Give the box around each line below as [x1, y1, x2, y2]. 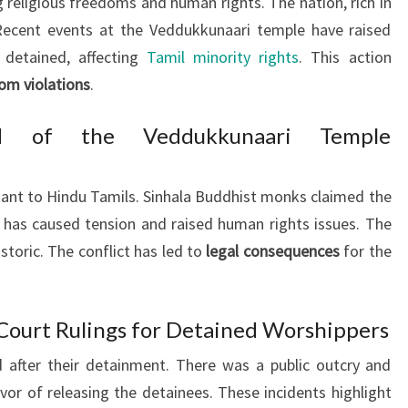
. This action [299, 46, 392, 67]
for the [339, 240, 392, 261]
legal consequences [206, 240, 340, 261]
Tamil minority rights [146, 46, 300, 67]
